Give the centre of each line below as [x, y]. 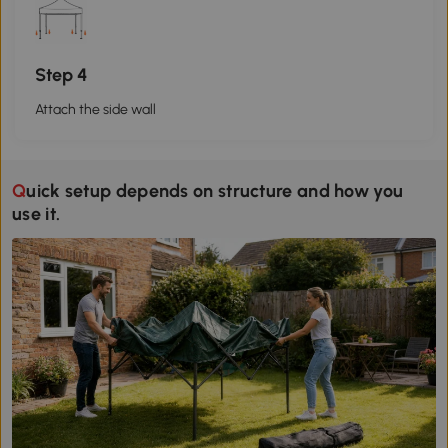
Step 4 [61, 75]
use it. [36, 214]
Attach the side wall [95, 110]
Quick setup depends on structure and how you [19, 191]
